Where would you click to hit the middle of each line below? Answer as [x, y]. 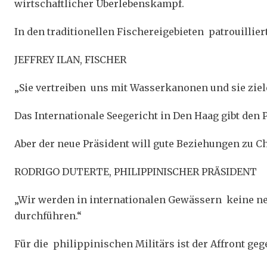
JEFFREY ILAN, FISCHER [70, 60]
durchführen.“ [48, 216]
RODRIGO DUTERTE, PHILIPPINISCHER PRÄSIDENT [136, 172]
